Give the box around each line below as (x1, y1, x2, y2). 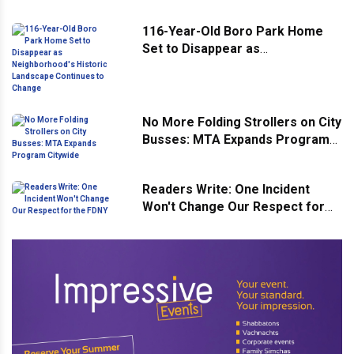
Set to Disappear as (142, 40, 260, 56)
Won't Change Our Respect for (142, 198, 325, 214)
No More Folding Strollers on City (142, 114, 341, 130)
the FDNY (142, 216, 198, 232)
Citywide (142, 149, 193, 164)
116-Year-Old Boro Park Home (142, 23, 323, 39)
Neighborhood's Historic (142, 58, 288, 73)
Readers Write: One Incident (142, 181, 310, 197)
